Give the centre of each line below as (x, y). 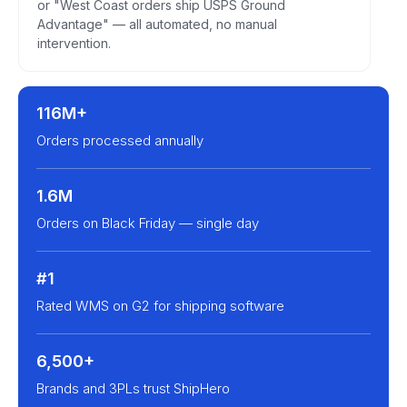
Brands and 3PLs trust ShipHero (133, 388)
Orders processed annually (120, 140)
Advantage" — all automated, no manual (157, 24)
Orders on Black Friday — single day (148, 223)
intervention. (74, 43)
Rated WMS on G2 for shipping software (160, 305)
